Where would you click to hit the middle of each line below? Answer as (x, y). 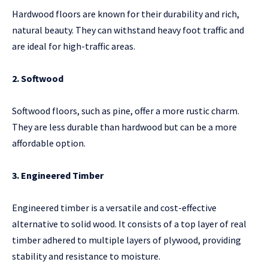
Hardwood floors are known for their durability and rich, (126, 14)
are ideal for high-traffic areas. (74, 46)
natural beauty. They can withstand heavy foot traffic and (128, 30)
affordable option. (49, 143)
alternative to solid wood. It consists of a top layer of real (129, 224)
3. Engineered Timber (58, 176)
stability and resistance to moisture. (86, 256)
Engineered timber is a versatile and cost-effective (114, 208)
